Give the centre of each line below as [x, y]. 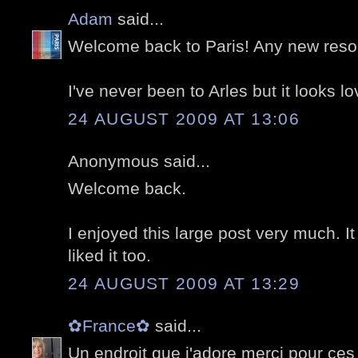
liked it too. [109, 256]
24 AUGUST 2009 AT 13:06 [184, 118]
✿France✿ [111, 325]
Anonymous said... [139, 161]
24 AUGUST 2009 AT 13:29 [184, 283]
